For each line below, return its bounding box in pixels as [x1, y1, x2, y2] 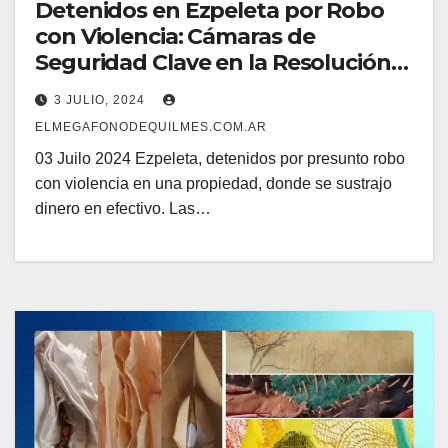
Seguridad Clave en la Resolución [35, 48, 391, 76]
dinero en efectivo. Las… [35, 199, 211, 217]
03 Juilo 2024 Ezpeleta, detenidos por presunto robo [35, 149, 405, 167]
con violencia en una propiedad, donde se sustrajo [35, 174, 392, 192]
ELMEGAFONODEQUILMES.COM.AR [35, 119, 267, 134]
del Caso [35, 74, 127, 102]
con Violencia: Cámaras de [35, 22, 315, 50]
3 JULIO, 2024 [54, 92, 149, 107]
